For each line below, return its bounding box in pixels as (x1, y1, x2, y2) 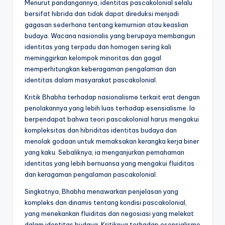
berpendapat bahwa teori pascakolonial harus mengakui (25, 115, 199, 123)
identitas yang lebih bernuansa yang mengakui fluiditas (25, 159, 194, 167)
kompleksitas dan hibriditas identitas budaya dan (25, 126, 177, 134)
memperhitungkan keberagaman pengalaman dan (25, 64, 176, 73)
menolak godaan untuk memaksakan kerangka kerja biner (25, 137, 199, 145)
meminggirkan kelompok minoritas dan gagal (25, 53, 161, 62)
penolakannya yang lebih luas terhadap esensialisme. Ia (25, 103, 195, 112)
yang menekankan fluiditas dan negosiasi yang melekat (25, 209, 194, 217)
